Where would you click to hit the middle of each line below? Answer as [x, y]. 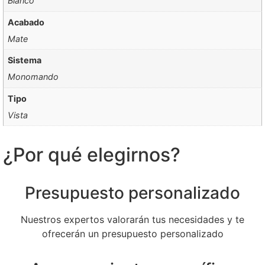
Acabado [26, 22]
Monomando [33, 77]
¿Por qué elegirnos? [92, 155]
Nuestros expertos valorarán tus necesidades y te [132, 220]
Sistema [25, 60]
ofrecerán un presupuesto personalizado [132, 234]
